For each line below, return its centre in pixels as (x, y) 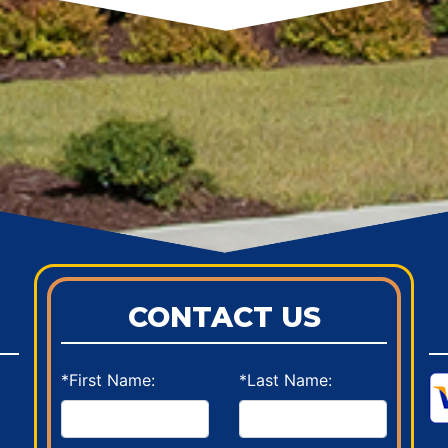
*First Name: (108, 380)
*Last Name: (285, 380)
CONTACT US (224, 317)
